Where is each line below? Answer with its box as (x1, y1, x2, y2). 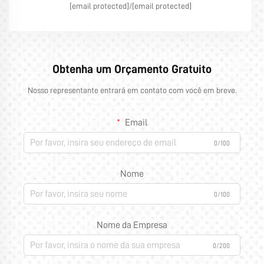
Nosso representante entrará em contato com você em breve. (27, 86, 237, 94)
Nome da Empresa (97, 220, 167, 230)
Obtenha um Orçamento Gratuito (52, 63, 212, 75)
